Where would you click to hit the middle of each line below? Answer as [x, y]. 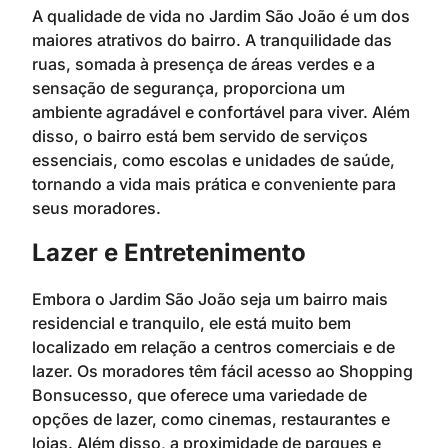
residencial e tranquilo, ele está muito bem [191, 322]
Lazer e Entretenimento [169, 252]
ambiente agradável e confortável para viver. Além [221, 112]
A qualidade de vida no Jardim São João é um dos [221, 16]
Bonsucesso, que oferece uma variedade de [199, 394]
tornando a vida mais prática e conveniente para [214, 184]
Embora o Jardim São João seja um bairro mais [210, 298]
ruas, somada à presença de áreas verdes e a [203, 64]
